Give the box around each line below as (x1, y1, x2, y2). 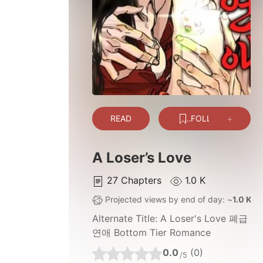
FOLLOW (188, 113, 225, 123)
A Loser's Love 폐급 (160, 213, 248, 225)
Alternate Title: (92, 213, 160, 225)
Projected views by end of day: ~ (103, 194, 232, 204)
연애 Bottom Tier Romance (92, 227, 211, 239)
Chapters (121, 174, 164, 186)
